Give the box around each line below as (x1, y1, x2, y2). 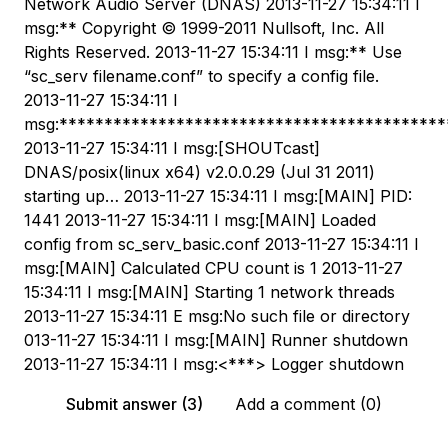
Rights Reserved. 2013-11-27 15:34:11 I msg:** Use (24, 42, 402, 62)
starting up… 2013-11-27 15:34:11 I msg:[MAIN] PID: (24, 186, 412, 206)
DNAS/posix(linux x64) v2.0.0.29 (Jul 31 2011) (24, 162, 375, 182)
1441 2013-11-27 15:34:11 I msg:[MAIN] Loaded (24, 210, 376, 230)
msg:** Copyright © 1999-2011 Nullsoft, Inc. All (24, 18, 384, 38)
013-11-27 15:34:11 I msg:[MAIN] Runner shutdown (24, 330, 408, 350)
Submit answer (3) (66, 394, 203, 414)
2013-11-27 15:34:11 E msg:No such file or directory (24, 306, 410, 326)
